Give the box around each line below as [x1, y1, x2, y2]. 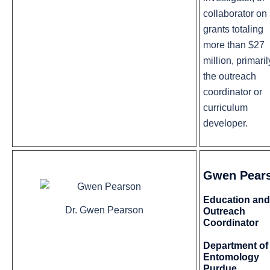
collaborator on [203, 8, 267, 19]
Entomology [203, 252, 259, 263]
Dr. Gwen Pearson [65, 204, 143, 215]
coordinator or [203, 87, 262, 98]
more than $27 [203, 40, 265, 51]
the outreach [203, 71, 256, 82]
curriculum [203, 102, 248, 113]
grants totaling [203, 24, 263, 35]
